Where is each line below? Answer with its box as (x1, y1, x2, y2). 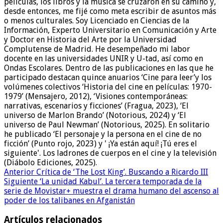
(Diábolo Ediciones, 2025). (4, 158, 97, 168)
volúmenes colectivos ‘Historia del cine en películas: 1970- (4, 82, 212, 92)
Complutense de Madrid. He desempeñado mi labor (4, 44, 190, 54)
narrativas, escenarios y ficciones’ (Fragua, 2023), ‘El (4, 101, 189, 111)
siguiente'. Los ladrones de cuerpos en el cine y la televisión (4, 148, 217, 158)
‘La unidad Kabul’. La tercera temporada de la (38, 177, 202, 187)
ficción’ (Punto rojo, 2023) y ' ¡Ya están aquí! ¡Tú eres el (4, 139, 197, 149)
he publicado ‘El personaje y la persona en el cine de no (4, 129, 202, 139)
